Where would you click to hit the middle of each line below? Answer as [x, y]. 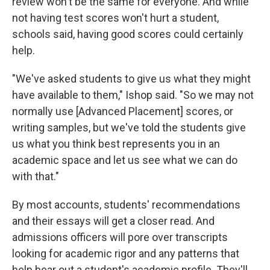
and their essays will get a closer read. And [113, 221]
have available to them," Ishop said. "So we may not [133, 95]
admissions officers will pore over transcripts [120, 237]
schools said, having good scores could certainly [128, 34]
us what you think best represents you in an [116, 143]
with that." [36, 176]
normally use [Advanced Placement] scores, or [123, 111]
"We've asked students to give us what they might [131, 78]
